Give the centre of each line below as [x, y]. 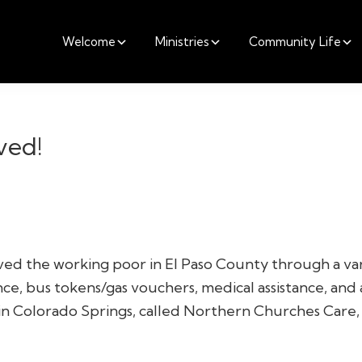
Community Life [295, 41]
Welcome [88, 41]
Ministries [182, 41]
